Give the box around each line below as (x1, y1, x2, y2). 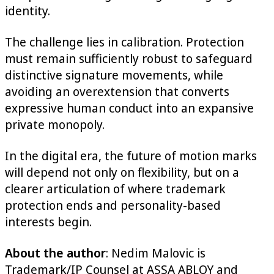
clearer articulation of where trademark (5, 180, 226, 197)
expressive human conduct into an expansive (5, 99, 254, 116)
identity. (5, 2, 50, 19)
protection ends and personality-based (5, 196, 221, 213)
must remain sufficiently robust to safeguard (5, 50, 253, 67)
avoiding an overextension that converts (5, 83, 229, 100)
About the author (5, 244, 106, 261)
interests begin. (5, 213, 92, 230)
